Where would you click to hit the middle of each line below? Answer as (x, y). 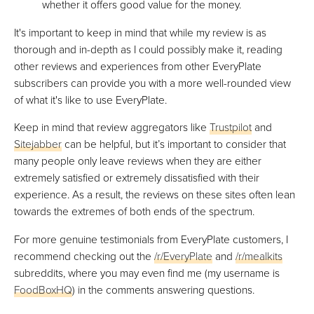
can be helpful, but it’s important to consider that (174, 144)
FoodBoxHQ (43, 289)
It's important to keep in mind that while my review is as (140, 32)
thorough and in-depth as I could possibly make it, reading (148, 49)
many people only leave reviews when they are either (138, 161)
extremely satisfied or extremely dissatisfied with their (137, 178)
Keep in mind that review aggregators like (112, 127)
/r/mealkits (259, 255)
